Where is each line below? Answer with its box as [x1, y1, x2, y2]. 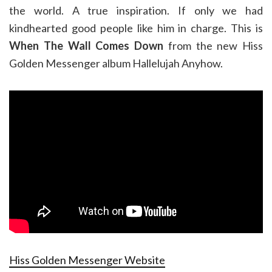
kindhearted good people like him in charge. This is [9, 21, 263, 35]
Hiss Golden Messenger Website [9, 253, 165, 267]
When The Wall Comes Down [9, 39, 163, 52]
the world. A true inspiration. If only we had [9, 4, 263, 17]
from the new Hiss [163, 39, 263, 52]
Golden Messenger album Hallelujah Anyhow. [9, 56, 223, 70]
